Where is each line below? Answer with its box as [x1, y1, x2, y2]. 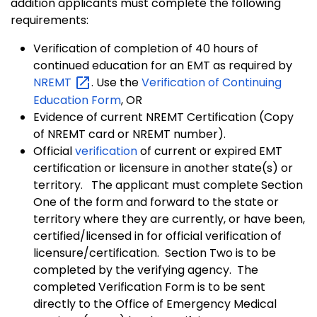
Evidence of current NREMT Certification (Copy [33, 108, 294, 125]
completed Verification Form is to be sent [33, 278, 265, 295]
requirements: [11, 12, 88, 29]
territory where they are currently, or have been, [33, 210, 305, 227]
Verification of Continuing [142, 74, 282, 91]
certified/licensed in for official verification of [33, 227, 282, 244]
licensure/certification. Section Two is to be [33, 244, 276, 261]
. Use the [91, 74, 142, 91]
